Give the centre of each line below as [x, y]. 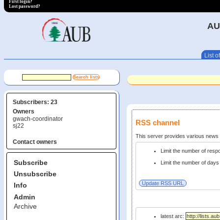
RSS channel [158, 123]
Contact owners [35, 142]
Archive [25, 206]
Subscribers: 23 [35, 102]
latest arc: [173, 216]
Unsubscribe [35, 174]
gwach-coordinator [38, 119]
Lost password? [25, 6]
